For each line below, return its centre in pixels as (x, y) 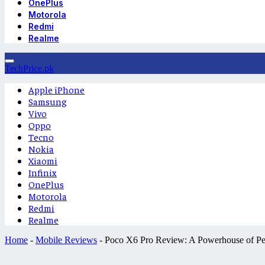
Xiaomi (43, 160)
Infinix (43, 172)
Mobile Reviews (66, 240)
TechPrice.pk (29, 68)
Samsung (48, 101)
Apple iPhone (56, 89)
